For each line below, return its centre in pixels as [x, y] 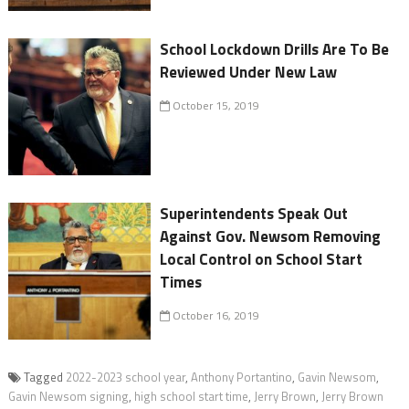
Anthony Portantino [241, 378]
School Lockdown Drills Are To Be [275, 50]
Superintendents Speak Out [254, 214]
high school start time [191, 397]
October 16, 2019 [215, 316]
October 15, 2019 [215, 106]
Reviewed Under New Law [249, 73]
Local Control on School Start [262, 260]
